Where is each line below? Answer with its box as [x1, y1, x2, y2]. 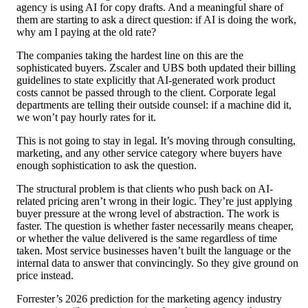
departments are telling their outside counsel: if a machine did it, [16, 99, 291, 111]
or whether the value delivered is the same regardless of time [16, 232, 277, 245]
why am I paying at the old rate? [16, 26, 156, 38]
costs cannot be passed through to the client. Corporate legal [16, 87, 276, 99]
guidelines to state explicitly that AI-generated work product [16, 74, 275, 87]
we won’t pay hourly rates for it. [16, 111, 156, 124]
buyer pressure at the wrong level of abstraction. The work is [16, 208, 279, 220]
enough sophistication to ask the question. [16, 159, 197, 172]
